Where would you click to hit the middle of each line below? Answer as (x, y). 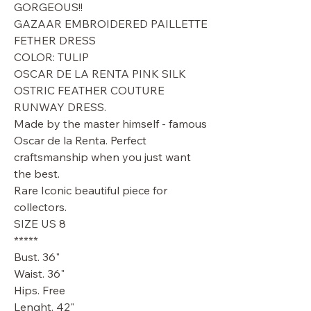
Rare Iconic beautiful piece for (91, 190)
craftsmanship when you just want (102, 157)
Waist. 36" (39, 274)
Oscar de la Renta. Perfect (80, 140)
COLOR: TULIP (51, 57)
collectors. (40, 207)
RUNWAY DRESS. (60, 107)
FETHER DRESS (55, 40)
